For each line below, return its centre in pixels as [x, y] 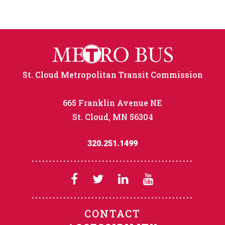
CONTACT [113, 214]
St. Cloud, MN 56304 [113, 117]
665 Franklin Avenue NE [113, 102]
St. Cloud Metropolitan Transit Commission [113, 74]
